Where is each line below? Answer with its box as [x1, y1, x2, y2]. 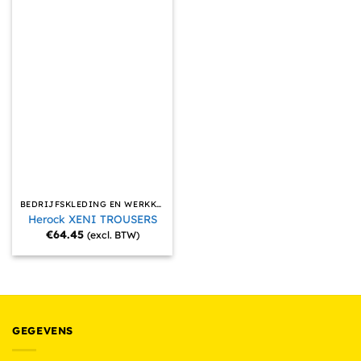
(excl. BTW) [86, 228, 139, 241]
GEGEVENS [12, 324, 74, 338]
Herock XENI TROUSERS [27, 212, 157, 226]
